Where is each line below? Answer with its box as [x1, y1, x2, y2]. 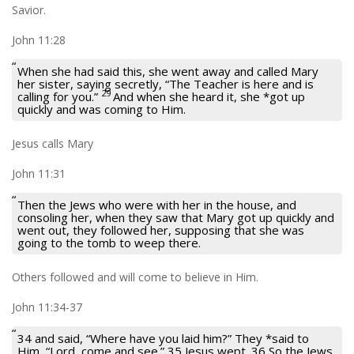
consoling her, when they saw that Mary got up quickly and [17, 209, 334, 225]
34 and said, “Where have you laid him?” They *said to [17, 330, 309, 346]
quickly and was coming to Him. [17, 100, 186, 117]
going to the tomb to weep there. [17, 234, 201, 250]
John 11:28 [12, 32, 66, 47]
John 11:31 [12, 165, 66, 181]
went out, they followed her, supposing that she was [17, 221, 304, 238]
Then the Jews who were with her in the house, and [17, 196, 296, 213]
